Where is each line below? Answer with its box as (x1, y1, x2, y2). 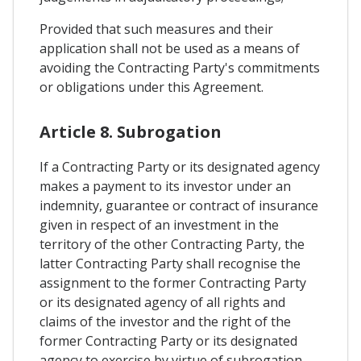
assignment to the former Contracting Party (39, 274, 306, 293)
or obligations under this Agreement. (39, 78, 263, 96)
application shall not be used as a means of (39, 39, 300, 57)
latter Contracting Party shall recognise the (39, 255, 301, 273)
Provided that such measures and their (39, 20, 273, 38)
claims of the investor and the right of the (39, 313, 291, 331)
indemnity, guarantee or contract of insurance (39, 197, 318, 215)
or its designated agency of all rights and (39, 293, 285, 312)
